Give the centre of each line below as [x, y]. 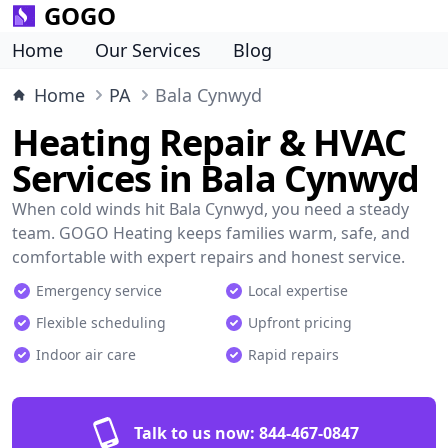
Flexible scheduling [101, 322]
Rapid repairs [293, 354]
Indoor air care [86, 354]
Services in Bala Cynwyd [216, 178]
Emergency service [99, 290]
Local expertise [298, 290]
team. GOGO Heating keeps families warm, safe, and [211, 233]
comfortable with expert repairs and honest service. [208, 257]
